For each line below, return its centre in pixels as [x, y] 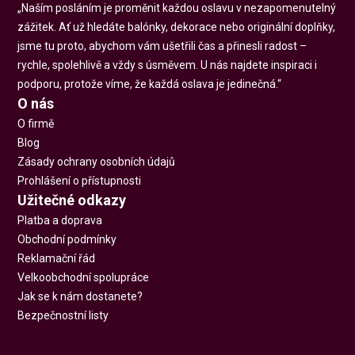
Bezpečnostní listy [63, 316]
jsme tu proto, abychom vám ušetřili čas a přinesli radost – [162, 46]
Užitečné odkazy [72, 200]
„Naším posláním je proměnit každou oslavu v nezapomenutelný [177, 8]
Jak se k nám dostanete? [80, 297]
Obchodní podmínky [67, 240]
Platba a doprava [60, 221]
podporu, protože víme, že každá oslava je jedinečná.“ [150, 84]
